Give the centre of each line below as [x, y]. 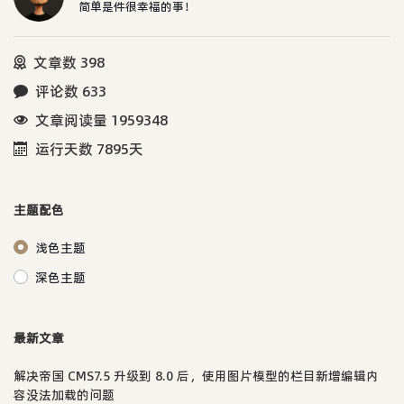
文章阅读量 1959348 [101, 119]
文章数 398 [69, 62]
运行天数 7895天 [89, 148]
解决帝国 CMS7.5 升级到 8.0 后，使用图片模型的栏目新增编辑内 [196, 376]
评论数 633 [71, 91]
